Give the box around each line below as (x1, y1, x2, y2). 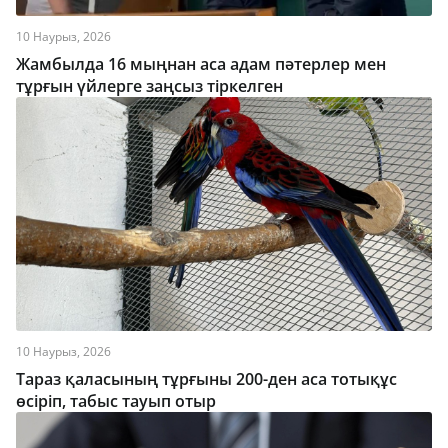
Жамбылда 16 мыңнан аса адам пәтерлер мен (16, 53, 386, 75)
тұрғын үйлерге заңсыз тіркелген (16, 75, 283, 97)
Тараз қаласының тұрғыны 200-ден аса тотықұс (16, 368, 397, 390)
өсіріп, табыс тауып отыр (16, 390, 216, 412)
